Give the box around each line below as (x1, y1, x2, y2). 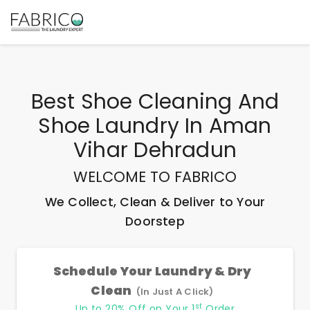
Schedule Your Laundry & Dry (53, 263, 252, 280)
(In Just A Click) (136, 285, 214, 298)
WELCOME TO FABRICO (73, 167, 237, 187)
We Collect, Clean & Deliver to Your (44, 194, 266, 210)
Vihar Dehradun (73, 136, 237, 164)
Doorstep (125, 213, 185, 230)
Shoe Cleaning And (80, 87, 280, 116)
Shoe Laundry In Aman (38, 111, 272, 140)
